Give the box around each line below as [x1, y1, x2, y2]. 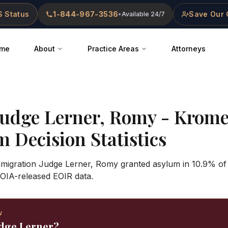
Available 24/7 [122, 10, 165, 18]
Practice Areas [88, 44, 139, 53]
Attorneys [172, 44, 206, 53]
